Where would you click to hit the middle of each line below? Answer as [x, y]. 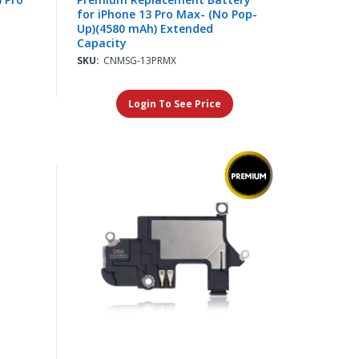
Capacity [101, 43]
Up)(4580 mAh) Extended [145, 29]
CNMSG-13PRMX [139, 61]
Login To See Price [175, 104]
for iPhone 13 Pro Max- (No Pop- [167, 14]
